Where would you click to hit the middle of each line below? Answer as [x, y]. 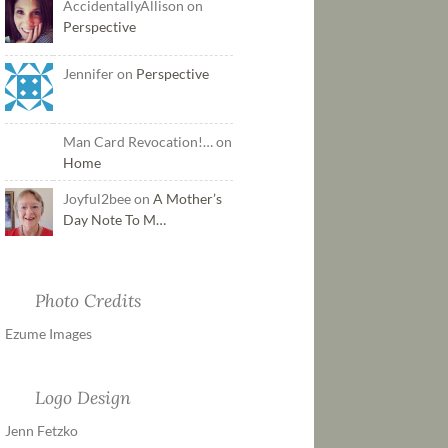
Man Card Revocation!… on [147, 142]
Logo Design [82, 397]
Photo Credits [87, 301]
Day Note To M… [114, 220]
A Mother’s [187, 199]
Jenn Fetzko [41, 430]
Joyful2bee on [107, 199]
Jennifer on [99, 74]
